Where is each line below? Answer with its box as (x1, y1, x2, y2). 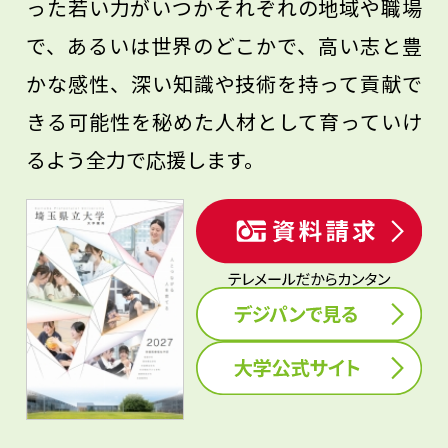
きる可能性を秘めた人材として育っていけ (26, 107, 422, 137)
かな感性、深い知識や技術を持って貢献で (26, 69, 422, 99)
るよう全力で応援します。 (26, 145, 264, 175)
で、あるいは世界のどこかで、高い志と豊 (26, 31, 422, 61)
